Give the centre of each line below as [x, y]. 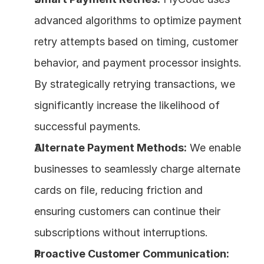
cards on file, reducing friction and [118, 190]
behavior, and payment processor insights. [138, 62]
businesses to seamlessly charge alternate [137, 169]
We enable [214, 147]
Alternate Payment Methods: [110, 147]
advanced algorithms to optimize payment [138, 20]
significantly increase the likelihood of [127, 105]
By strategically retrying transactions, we [135, 84]
